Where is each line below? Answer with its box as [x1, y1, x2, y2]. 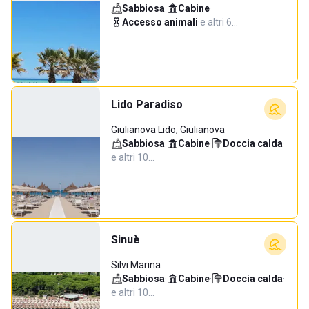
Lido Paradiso [111, 98, 183, 111]
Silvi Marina [111, 259, 161, 270]
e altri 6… [200, 17, 238, 28]
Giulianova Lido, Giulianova [111, 124, 225, 135]
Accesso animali [122, 17, 198, 28]
